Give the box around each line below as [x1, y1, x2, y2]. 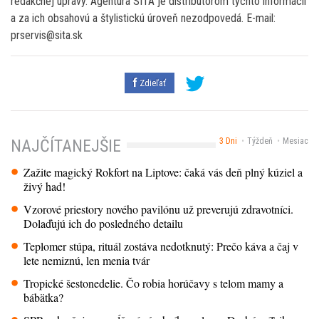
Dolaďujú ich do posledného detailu [23, 216, 184, 231]
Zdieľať [137, 77, 166, 88]
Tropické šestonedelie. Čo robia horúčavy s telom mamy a [23, 276, 284, 291]
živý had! [23, 179, 66, 194]
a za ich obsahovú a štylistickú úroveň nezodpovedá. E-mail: [11, 11, 276, 25]
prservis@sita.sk [11, 28, 83, 42]
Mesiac [283, 135, 308, 146]
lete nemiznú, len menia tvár [23, 253, 150, 268]
